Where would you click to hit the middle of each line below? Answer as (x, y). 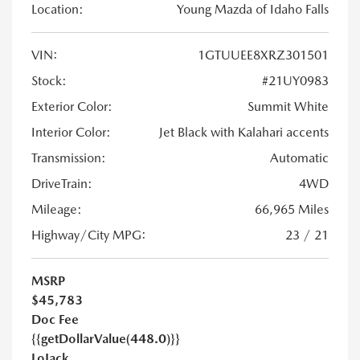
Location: (57, 10)
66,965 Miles (292, 210)
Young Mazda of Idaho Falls (253, 10)
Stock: (49, 81)
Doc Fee (55, 320)
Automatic (299, 158)
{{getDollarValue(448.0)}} (106, 339)
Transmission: (69, 158)
